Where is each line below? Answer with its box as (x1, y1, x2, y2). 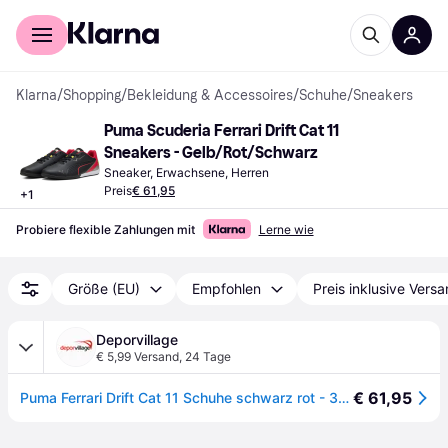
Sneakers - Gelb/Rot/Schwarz (104, 143, 318, 162)
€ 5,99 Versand (96, 349, 179, 364)
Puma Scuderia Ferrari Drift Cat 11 (104, 121, 339, 140)
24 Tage (185, 349, 231, 364)
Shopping (63, 87, 121, 104)
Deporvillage (96, 331, 178, 348)
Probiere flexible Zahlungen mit (16, 222, 195, 237)
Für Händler (93, 6, 167, 22)
